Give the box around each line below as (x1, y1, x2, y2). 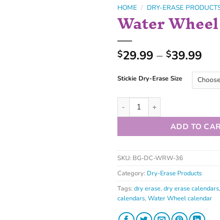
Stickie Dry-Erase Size (117, 74, 182, 83)
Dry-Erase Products (147, 168, 202, 178)
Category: (117, 168, 147, 178)
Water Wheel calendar (148, 193, 212, 203)
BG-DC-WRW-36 (133, 153, 183, 163)
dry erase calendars (164, 184, 219, 193)
